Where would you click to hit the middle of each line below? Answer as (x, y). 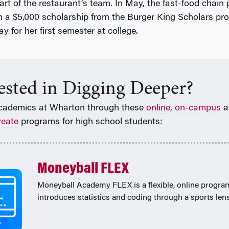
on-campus (198, 109)
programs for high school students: (90, 122)
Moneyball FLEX (83, 169)
